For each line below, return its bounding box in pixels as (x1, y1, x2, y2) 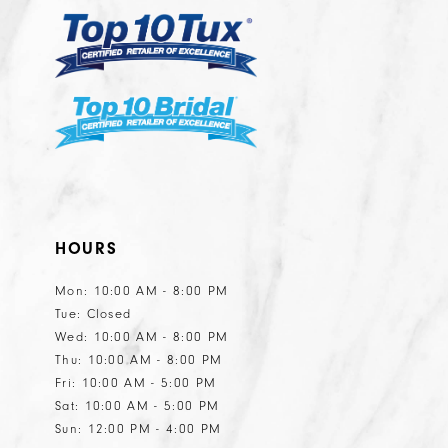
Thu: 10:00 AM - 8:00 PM (54, 353, 223, 368)
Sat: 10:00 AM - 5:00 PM (54, 399, 220, 414)
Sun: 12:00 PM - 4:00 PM (54, 422, 222, 437)
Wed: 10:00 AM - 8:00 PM (54, 330, 229, 345)
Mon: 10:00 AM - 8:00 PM (54, 284, 229, 299)
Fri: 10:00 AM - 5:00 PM (54, 376, 217, 391)
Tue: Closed (54, 307, 132, 322)
